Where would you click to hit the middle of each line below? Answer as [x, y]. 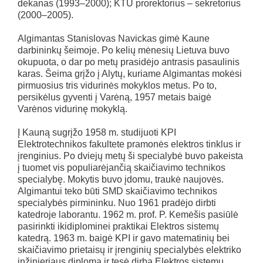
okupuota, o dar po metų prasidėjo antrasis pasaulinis [129, 62]
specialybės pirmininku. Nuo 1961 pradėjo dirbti [117, 203]
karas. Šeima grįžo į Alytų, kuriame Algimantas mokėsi [130, 74]
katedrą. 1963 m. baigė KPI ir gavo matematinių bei [124, 238]
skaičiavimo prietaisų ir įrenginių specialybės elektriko [129, 250]
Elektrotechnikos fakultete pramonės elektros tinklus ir [129, 144]
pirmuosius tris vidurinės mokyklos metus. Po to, [117, 85]
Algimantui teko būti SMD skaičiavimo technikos [117, 191]
